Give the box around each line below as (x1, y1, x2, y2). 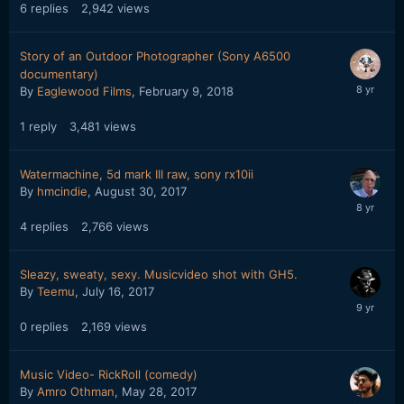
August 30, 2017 (95, 184, 187, 198)
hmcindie (37, 184, 87, 198)
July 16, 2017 (82, 284, 154, 298)
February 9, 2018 (139, 84, 234, 98)
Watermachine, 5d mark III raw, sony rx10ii (20, 167, 253, 181)
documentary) (20, 67, 98, 81)
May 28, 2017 (122, 384, 197, 399)
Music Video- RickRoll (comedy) (20, 367, 197, 381)
